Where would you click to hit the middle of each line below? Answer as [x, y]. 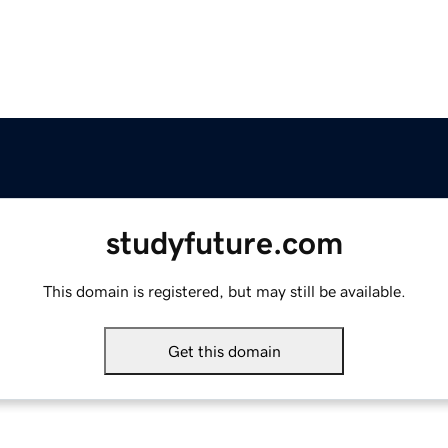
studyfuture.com [224, 243]
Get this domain [224, 351]
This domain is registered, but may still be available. [224, 291]
